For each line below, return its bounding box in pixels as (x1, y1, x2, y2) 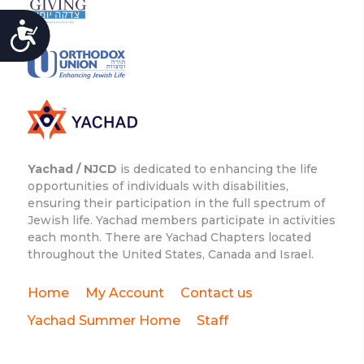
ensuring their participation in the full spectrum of (27, 196, 325, 211)
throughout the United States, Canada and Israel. (27, 247, 314, 262)
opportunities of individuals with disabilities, (27, 179, 288, 194)
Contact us (180, 285, 253, 301)
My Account (84, 285, 164, 301)
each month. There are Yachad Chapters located (27, 230, 311, 245)
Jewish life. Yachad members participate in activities (27, 213, 336, 228)
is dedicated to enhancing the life (116, 162, 318, 177)
